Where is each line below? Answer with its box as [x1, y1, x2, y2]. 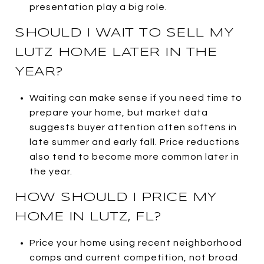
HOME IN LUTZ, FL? [15, 210, 162, 223]
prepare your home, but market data [29, 107, 208, 117]
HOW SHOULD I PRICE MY [15, 191, 217, 203]
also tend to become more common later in [29, 151, 239, 161]
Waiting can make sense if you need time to [29, 93, 242, 103]
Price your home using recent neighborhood [29, 237, 242, 247]
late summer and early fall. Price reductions [29, 137, 240, 147]
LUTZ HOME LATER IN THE [15, 46, 217, 58]
